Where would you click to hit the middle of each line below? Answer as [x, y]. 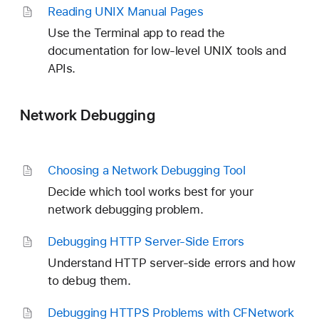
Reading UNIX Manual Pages [125, 11]
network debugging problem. [125, 210]
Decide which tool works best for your [150, 192]
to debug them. [89, 281]
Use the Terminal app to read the [136, 32]
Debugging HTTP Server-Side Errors [146, 242]
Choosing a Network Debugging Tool [146, 171]
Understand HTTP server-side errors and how [171, 263]
